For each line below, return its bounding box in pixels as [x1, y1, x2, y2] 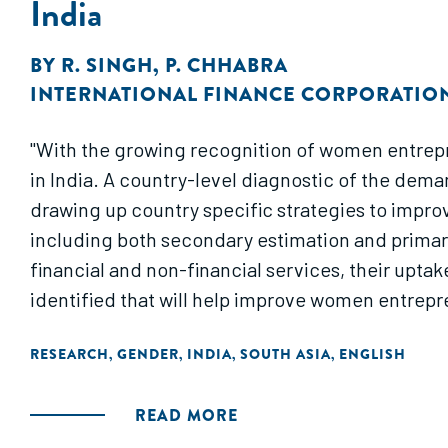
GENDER [117, 344, 179, 364]
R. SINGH [61, 51, 153, 80]
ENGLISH [339, 344, 406, 364]
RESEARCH [30, 344, 109, 364]
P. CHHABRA [165, 51, 288, 80]
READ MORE [135, 404, 238, 427]
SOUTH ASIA [240, 344, 331, 364]
